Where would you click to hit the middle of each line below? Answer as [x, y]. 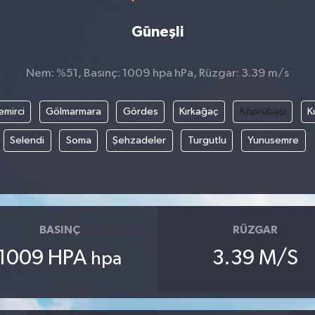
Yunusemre [274, 141]
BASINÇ [59, 230]
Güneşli [157, 32]
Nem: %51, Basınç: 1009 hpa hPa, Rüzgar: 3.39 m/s [157, 74]
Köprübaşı [263, 112]
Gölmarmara [73, 112]
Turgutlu [207, 141]
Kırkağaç [199, 112]
